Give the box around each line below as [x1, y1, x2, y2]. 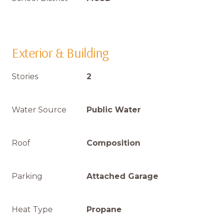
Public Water [87, 105, 141, 114]
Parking [12, 172, 43, 181]
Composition [87, 138, 140, 148]
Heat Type [12, 205, 53, 214]
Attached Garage [87, 172, 158, 181]
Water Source [12, 105, 66, 114]
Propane [87, 205, 122, 214]
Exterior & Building [12, 44, 109, 61]
